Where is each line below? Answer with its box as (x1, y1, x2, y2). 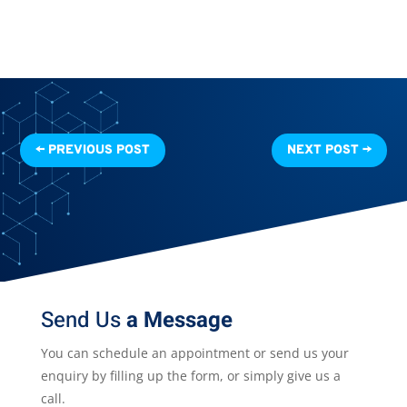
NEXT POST (286, 142, 359, 158)
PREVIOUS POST (48, 142, 151, 158)
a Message (125, 303, 233, 336)
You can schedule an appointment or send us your (40, 343, 349, 362)
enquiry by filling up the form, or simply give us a (40, 366, 341, 384)
